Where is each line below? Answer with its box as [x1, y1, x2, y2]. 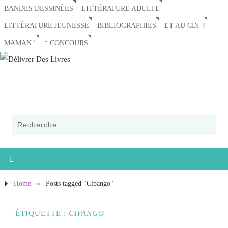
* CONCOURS [44, 39, 88, 47]
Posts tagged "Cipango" [45, 180, 113, 188]
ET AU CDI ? [164, 22, 205, 30]
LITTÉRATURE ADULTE [81, 5, 160, 12]
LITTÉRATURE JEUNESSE [4, 22, 89, 30]
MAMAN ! [4, 39, 36, 47]
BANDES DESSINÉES [4, 5, 73, 12]
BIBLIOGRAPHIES [97, 22, 156, 30]
